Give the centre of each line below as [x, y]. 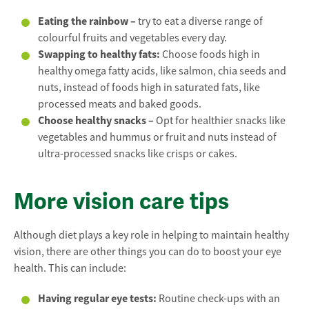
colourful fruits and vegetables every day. [132, 38]
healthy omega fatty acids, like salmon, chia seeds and [162, 71]
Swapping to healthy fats [97, 54]
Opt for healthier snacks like [220, 121]
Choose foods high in [211, 55]
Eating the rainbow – [88, 21]
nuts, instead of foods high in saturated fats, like [149, 88]
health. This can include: [70, 269]
